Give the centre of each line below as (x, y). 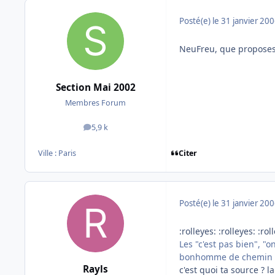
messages (113, 130)
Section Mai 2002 (95, 87)
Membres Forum (95, 103)
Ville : (48, 153)
